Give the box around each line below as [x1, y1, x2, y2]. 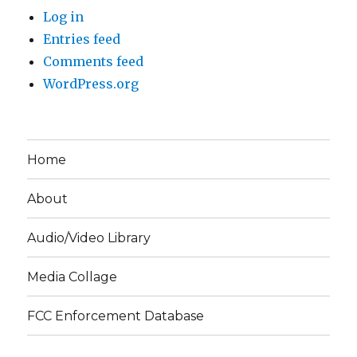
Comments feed [43, 53, 144, 69]
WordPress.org [43, 76, 139, 92]
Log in [43, 9, 84, 25]
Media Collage [27, 269, 118, 284]
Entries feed [43, 31, 121, 47]
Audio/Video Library [27, 229, 151, 245]
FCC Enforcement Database [27, 308, 205, 324]
